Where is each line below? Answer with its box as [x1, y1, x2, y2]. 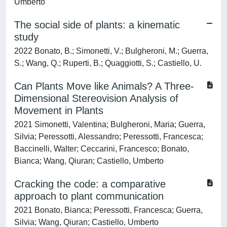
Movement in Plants [14, 105, 103, 116]
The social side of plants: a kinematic [14, 19, 180, 30]
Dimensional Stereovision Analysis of [14, 93, 178, 104]
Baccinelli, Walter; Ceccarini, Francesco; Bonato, [14, 144, 189, 153]
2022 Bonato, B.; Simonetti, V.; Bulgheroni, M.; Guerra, [14, 47, 208, 55]
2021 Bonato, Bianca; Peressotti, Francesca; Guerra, [14, 206, 203, 214]
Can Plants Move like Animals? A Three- [14, 81, 194, 92]
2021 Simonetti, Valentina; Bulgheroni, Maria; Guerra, [14, 120, 205, 129]
